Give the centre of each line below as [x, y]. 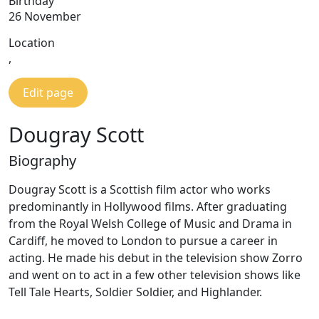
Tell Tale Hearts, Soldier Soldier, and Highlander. [137, 292]
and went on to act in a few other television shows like [155, 275]
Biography [42, 161]
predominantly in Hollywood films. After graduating [148, 206]
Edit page [48, 93]
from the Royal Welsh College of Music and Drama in [150, 224]
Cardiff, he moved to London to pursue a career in [143, 241]
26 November [45, 16]
